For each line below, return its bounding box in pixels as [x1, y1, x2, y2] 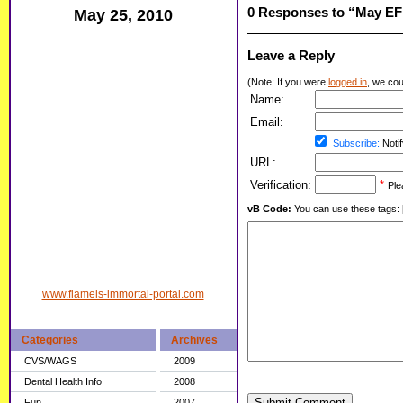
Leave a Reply [247, 48, 335, 64]
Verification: [250, 178, 311, 193]
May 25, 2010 [73, 6, 173, 24]
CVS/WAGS [24, 355, 76, 366]
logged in [328, 76, 367, 88]
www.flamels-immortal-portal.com [41, 288, 204, 300]
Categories [22, 334, 78, 346]
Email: [250, 115, 283, 130]
